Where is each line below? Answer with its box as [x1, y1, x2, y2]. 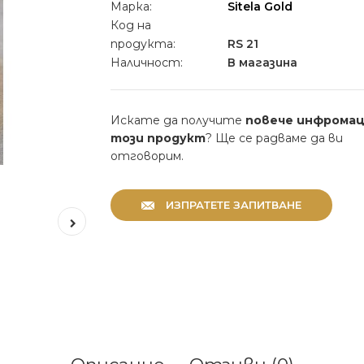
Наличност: [110, 55, 183, 70]
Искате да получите [110, 113, 245, 128]
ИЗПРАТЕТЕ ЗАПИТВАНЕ [165, 198, 301, 211]
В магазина [223, 55, 297, 70]
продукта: [110, 37, 175, 51]
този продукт [110, 131, 206, 145]
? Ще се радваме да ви [205, 131, 343, 145]
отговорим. [110, 149, 184, 163]
